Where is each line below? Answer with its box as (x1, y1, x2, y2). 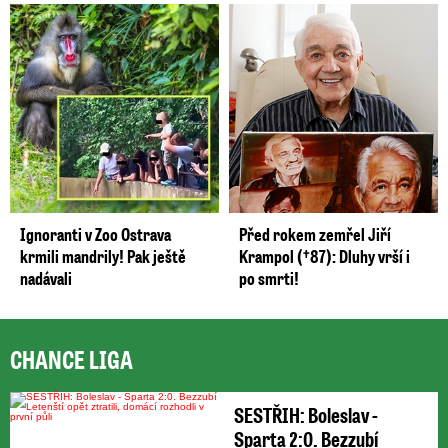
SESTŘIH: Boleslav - (234, 400, 378, 428)
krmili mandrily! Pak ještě (20, 243, 186, 268)
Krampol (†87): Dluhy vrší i (239, 243, 410, 268)
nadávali (20, 265, 72, 290)
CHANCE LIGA (10, 342, 133, 375)
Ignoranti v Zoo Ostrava (20, 221, 171, 246)
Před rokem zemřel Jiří (239, 221, 391, 246)
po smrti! (239, 265, 299, 290)
